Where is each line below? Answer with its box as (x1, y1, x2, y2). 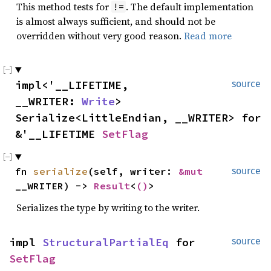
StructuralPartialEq (42, 235, 169, 249)
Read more (184, 29, 232, 42)
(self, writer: (88, 165, 178, 177)
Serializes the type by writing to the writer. (16, 201, 200, 214)
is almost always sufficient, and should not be (16, 15, 215, 28)
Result (94, 180, 130, 192)
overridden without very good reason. (16, 29, 184, 42)
